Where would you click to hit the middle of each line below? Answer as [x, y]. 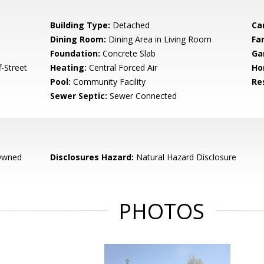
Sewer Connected [142, 96]
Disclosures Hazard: [92, 157]
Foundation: [75, 53]
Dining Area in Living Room [159, 39]
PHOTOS [161, 211]
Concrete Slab [128, 53]
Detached [130, 25]
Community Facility [108, 82]
